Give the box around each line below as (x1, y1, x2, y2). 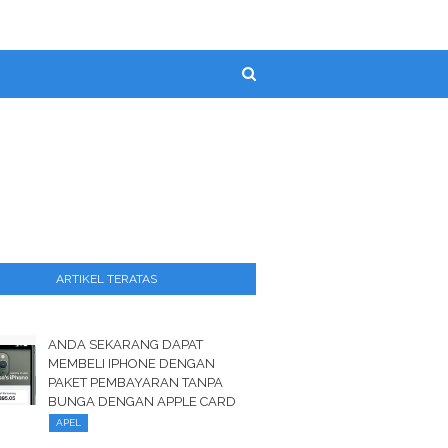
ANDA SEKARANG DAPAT (48, 337, 204, 352)
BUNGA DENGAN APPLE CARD (48, 394, 237, 409)
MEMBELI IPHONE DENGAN (48, 356, 216, 371)
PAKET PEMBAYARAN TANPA (48, 375, 224, 390)
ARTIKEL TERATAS (55, 272, 157, 286)
